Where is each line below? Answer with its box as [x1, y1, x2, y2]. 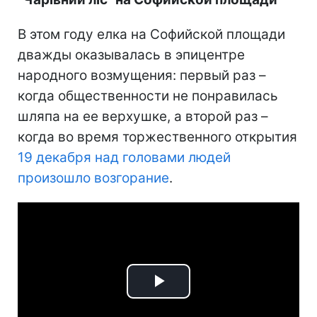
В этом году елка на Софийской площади [18, 25, 285, 42]
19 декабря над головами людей [18, 149, 231, 166]
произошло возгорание [18, 169, 169, 186]
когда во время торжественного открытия [18, 128, 297, 145]
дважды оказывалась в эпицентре [18, 46, 245, 63]
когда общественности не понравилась [18, 87, 278, 104]
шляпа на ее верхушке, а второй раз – [18, 108, 268, 125]
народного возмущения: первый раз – [18, 67, 266, 83]
